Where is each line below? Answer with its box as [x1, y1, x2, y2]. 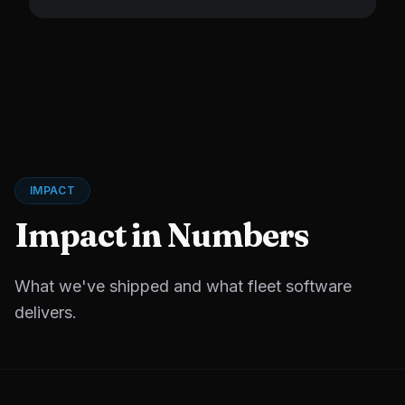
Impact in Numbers [14, 215, 309, 255]
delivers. [14, 303, 77, 322]
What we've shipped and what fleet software [14, 277, 352, 296]
